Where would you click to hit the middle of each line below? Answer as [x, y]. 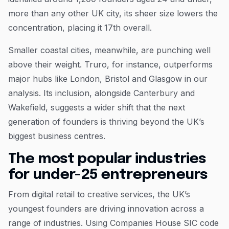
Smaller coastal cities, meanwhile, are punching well [109, 50]
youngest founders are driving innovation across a [106, 208]
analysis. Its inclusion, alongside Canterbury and [101, 93]
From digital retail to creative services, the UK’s [99, 194]
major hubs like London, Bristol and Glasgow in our [108, 78]
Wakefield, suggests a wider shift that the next [97, 107]
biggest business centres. [58, 136]
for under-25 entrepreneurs [108, 175]
